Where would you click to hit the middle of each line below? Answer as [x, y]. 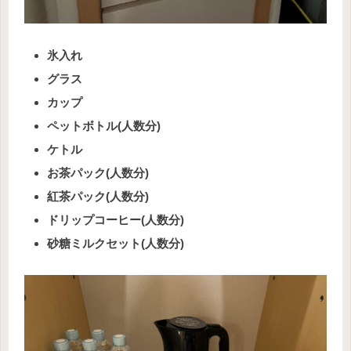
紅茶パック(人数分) [98, 196]
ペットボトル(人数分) [104, 125]
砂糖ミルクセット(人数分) [116, 243]
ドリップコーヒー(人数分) [116, 219]
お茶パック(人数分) [98, 172]
